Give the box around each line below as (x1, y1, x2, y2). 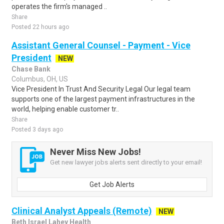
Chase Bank (11, 65, 50, 73)
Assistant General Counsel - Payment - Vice (11, 40, 190, 50)
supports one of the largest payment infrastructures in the (11, 95, 195, 103)
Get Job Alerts (89, 180, 134, 188)
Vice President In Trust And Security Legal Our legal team (11, 85, 190, 93)
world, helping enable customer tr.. (11, 105, 119, 113)
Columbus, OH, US (11, 75, 68, 83)
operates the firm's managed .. (11, 2, 107, 10)
